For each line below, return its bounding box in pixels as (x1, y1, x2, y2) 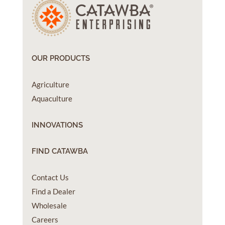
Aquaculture (31, 94, 72, 103)
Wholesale (31, 201, 67, 210)
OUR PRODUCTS (31, 54, 90, 63)
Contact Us (31, 173, 69, 182)
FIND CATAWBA (31, 147, 88, 156)
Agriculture (31, 80, 69, 89)
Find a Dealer (31, 187, 75, 196)
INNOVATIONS (31, 121, 83, 130)
